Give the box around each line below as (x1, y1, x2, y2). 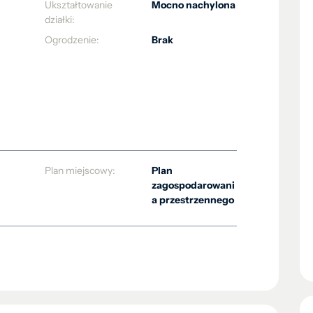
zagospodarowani (151, 179, 235, 191)
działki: (45, 13, 75, 26)
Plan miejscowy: (45, 164, 115, 177)
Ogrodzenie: (45, 34, 99, 46)
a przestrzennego (151, 194, 234, 206)
